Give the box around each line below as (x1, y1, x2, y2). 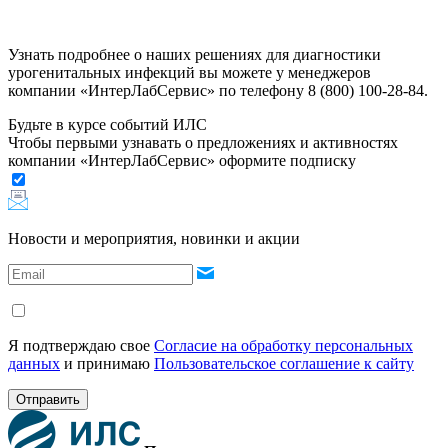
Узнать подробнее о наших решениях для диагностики (8, 45, 381, 63)
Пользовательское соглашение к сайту (154, 354, 414, 372)
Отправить (16, 391, 80, 407)
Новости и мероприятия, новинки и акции (8, 229, 300, 247)
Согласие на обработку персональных (154, 336, 413, 354)
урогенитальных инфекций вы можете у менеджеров (8, 63, 371, 81)
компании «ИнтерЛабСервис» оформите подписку (8, 151, 356, 169)
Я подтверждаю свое (8, 336, 154, 354)
